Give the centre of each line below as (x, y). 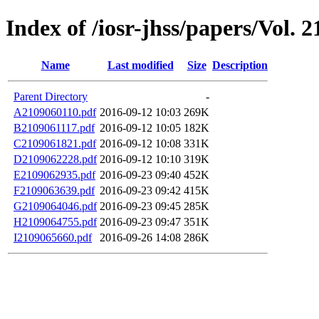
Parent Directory (51, 96)
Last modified (140, 65)
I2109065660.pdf (53, 237)
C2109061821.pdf (55, 143)
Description (240, 65)
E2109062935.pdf (54, 174)
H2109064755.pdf (55, 221)
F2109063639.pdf (54, 190)
